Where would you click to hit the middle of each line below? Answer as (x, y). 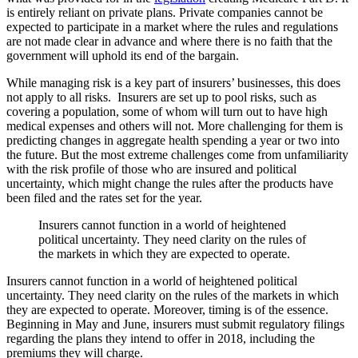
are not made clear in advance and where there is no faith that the (169, 41)
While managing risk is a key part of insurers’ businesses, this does (173, 82)
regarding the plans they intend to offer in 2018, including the (161, 338)
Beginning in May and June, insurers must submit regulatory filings (175, 324)
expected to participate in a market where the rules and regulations (172, 26)
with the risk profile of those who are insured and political (151, 169)
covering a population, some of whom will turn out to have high (167, 111)
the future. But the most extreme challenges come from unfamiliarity (177, 154)
